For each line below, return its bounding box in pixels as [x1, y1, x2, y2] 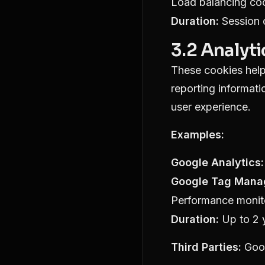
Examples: [171, 128, 224, 141]
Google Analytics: [171, 156, 264, 169]
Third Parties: [171, 241, 241, 253]
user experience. [171, 101, 251, 113]
